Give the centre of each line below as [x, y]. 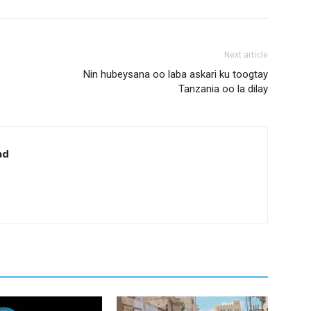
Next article [246, 55]
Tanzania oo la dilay [223, 89]
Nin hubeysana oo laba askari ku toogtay [176, 74]
